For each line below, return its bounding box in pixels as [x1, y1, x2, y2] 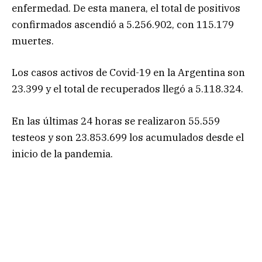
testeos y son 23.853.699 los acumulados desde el [12, 130, 244, 144]
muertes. [12, 35, 54, 48]
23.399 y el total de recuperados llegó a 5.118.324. [12, 82, 243, 96]
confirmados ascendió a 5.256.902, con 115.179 [12, 18, 234, 32]
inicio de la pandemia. [12, 147, 113, 160]
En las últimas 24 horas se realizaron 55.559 [12, 114, 220, 127]
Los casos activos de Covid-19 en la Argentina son [12, 66, 245, 80]
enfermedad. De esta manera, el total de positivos [12, 2, 240, 15]
